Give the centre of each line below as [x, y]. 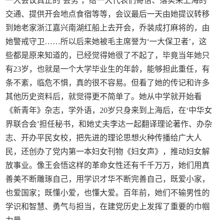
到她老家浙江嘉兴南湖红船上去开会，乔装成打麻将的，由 [108, 28]
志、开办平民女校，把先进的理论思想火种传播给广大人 [104, 138]
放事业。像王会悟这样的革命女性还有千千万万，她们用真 [108, 165]
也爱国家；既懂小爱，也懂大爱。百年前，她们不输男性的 [108, 193]
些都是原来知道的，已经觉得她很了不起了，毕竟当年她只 [108, 55]
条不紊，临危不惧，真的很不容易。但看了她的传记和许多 [108, 83]
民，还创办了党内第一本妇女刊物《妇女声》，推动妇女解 [108, 152]
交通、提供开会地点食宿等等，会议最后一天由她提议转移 [108, 14]
